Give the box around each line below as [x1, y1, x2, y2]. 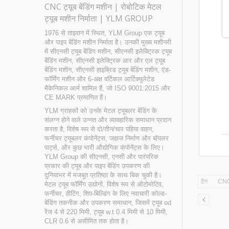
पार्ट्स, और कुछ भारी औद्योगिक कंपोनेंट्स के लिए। [44, 144, 165, 152]
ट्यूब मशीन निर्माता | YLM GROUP [44, 13, 153, 25]
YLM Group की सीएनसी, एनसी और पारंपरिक [44, 153, 158, 161]
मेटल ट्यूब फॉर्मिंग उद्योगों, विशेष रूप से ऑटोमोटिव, [44, 180, 164, 189]
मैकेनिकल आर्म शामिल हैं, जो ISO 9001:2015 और [44, 84, 170, 93]
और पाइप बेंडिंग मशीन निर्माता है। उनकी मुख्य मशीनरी [44, 38, 171, 47]
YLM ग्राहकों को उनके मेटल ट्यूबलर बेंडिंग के [44, 107, 157, 115]
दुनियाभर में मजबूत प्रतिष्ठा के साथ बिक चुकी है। [44, 171, 162, 179]
